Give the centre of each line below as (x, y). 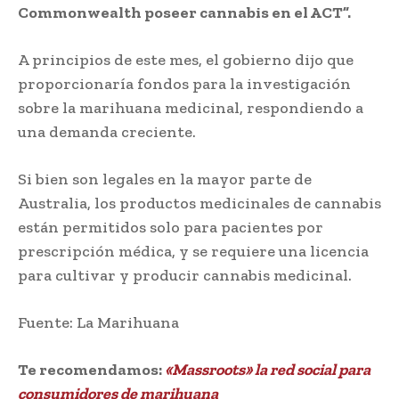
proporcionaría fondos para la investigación (184, 83)
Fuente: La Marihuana (98, 322)
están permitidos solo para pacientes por (171, 227)
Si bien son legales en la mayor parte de (165, 179)
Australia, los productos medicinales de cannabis (199, 203)
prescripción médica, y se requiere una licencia (193, 251)
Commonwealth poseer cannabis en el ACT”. (184, 12)
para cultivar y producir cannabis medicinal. (185, 275)
